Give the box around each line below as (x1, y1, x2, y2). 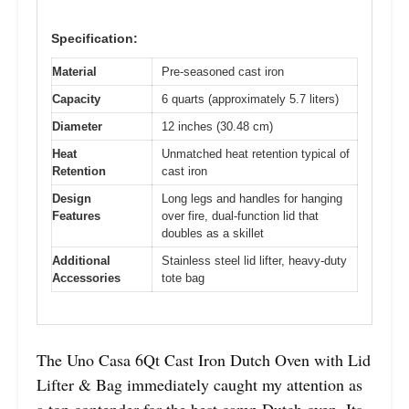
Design (52, 192, 91, 206)
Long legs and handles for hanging (162, 192, 342, 206)
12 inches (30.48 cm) (162, 120, 273, 134)
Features (52, 209, 100, 224)
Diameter (52, 120, 102, 134)
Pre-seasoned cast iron (162, 65, 284, 79)
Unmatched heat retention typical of (162, 147, 350, 162)
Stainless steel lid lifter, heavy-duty (162, 254, 347, 268)
